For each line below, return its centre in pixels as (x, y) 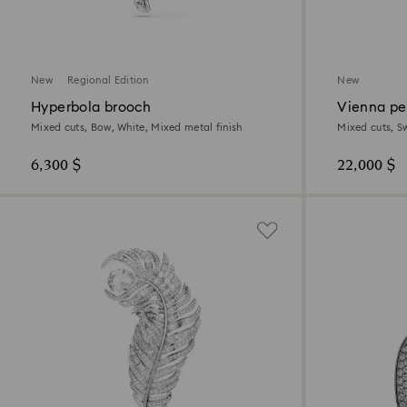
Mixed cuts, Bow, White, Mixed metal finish (137, 128)
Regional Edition (108, 81)
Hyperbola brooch (91, 108)
